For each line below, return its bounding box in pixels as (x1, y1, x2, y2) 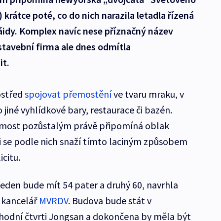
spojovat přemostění (24, 88, 111, 101)
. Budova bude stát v (68, 194, 151, 207)
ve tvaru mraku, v (111, 88, 184, 101)
